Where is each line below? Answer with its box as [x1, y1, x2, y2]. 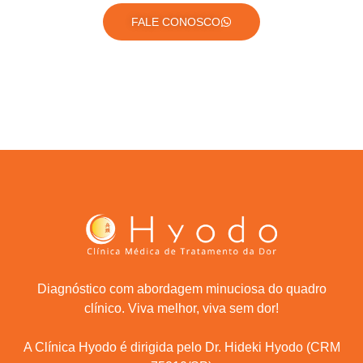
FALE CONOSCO [131, 15, 220, 28]
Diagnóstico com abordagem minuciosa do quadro [36, 282, 327, 297]
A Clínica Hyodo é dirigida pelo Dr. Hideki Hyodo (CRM [23, 340, 340, 355]
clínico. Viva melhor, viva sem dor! [84, 301, 279, 316]
